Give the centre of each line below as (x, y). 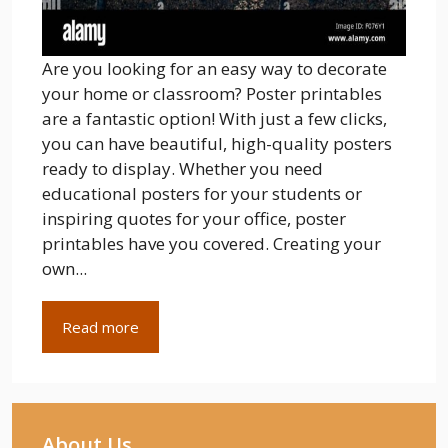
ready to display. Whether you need (182, 168)
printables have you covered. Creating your (211, 243)
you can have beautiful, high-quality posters (217, 143)
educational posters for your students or (202, 193)
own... (64, 268)
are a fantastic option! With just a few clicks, (214, 118)
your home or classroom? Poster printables (212, 93)
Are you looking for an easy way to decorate (214, 68)
